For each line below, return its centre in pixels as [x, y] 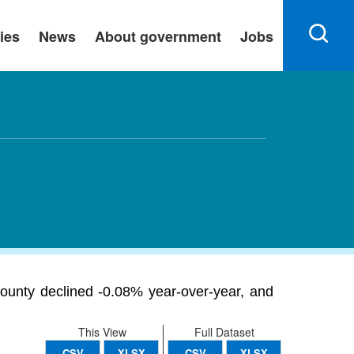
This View [102, 332]
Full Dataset [224, 332]
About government [158, 36]
